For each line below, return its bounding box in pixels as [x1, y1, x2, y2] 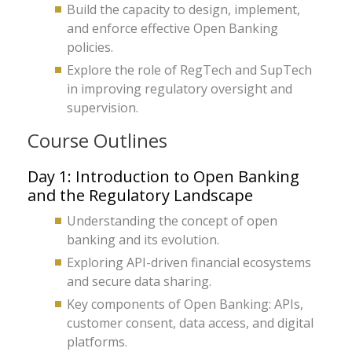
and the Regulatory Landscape [27, 185, 253, 206]
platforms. [67, 333, 127, 350]
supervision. [67, 99, 138, 116]
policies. [67, 38, 113, 56]
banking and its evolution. [67, 231, 219, 248]
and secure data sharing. [67, 273, 211, 290]
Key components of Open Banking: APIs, [67, 295, 303, 313]
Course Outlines [27, 127, 167, 153]
